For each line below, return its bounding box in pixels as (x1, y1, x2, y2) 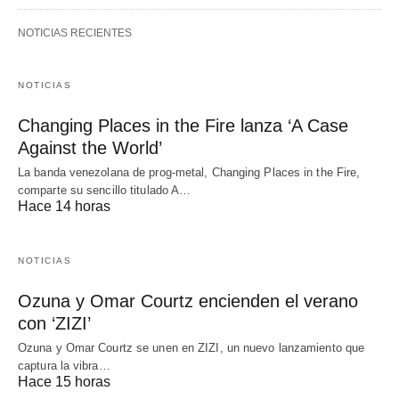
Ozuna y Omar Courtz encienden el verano (18, 291, 358, 312)
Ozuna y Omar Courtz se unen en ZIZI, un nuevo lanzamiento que (18, 341, 365, 355)
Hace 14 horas (18, 199, 110, 215)
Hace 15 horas (18, 374, 110, 390)
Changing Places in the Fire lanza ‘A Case (18, 116, 348, 136)
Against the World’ (18, 138, 162, 159)
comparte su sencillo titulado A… (18, 183, 191, 198)
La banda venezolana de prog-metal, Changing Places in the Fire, (18, 166, 361, 180)
